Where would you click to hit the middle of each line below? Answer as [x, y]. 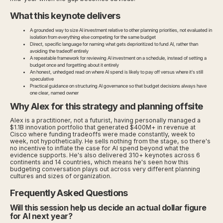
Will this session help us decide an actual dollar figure [108, 208]
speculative [42, 79]
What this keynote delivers [65, 16]
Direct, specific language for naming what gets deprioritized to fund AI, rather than [114, 44]
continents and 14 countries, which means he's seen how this [99, 162]
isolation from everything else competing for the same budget [93, 37]
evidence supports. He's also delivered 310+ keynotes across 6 [105, 155]
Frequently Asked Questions [69, 193]
